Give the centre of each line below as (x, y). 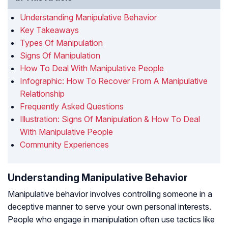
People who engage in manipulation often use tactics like (111, 220)
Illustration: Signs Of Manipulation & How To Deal (110, 119)
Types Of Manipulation (61, 43)
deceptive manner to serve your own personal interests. (109, 207)
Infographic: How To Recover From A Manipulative (114, 81)
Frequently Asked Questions (72, 107)
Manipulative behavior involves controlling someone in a (110, 194)
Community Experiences (64, 145)
